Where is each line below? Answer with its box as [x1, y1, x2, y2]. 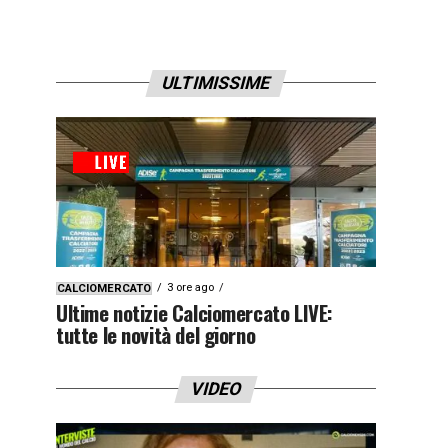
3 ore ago [167, 280, 214, 294]
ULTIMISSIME [159, 72, 273, 93]
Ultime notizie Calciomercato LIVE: [56, 296, 333, 328]
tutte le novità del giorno [56, 318, 256, 350]
